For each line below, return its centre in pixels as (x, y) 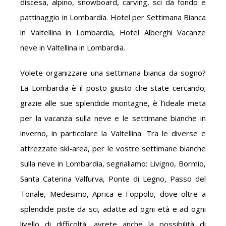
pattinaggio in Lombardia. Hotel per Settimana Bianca (113, 17)
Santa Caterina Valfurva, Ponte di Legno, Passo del (113, 179)
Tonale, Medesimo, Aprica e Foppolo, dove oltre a (113, 194)
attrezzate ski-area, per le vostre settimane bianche (113, 148)
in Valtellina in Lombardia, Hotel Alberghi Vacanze (113, 32)
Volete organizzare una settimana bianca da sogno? (113, 73)
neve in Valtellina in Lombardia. (73, 47)
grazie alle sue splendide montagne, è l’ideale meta (113, 103)
